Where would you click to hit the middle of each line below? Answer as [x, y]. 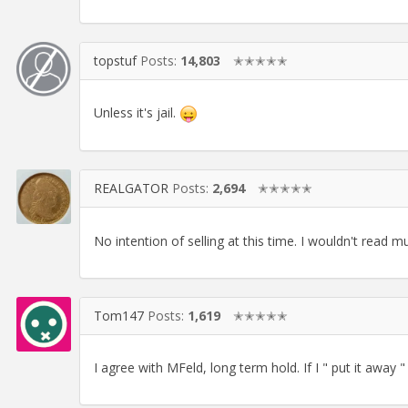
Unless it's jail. [137, 112]
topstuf [115, 60]
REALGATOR [131, 189]
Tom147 [119, 315]
